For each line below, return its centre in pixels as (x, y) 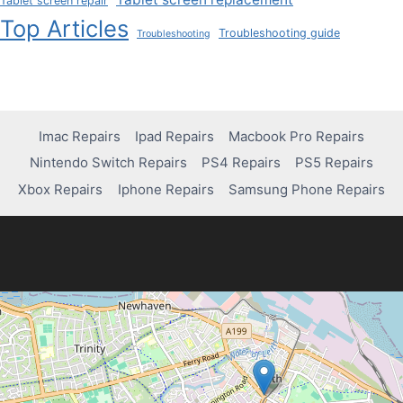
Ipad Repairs (175, 137)
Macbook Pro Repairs (297, 137)
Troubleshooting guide (279, 32)
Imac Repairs (79, 137)
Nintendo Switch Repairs (108, 163)
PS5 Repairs (335, 163)
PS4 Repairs (241, 163)
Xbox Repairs (61, 189)
